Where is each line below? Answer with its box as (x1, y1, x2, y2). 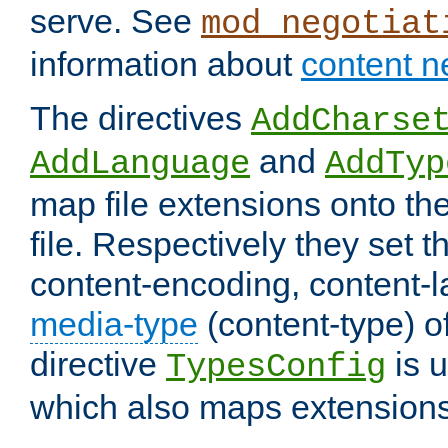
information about (30, 45, 301, 84)
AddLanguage (30, 145, 250, 184)
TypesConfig (166, 348, 386, 387)
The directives (30, 99, 251, 138)
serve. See (30, 2, 201, 41)
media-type (30, 305, 198, 344)
